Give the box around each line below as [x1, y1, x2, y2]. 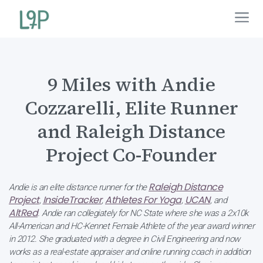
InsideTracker [42, 193, 102, 207]
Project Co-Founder [46, 142, 217, 168]
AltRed [9, 206, 38, 220]
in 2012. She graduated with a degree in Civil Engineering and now [9, 234, 240, 244]
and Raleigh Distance [38, 119, 225, 144]
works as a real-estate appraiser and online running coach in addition [9, 247, 251, 257]
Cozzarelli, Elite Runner [25, 95, 238, 121]
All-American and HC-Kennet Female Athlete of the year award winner [9, 221, 254, 231]
